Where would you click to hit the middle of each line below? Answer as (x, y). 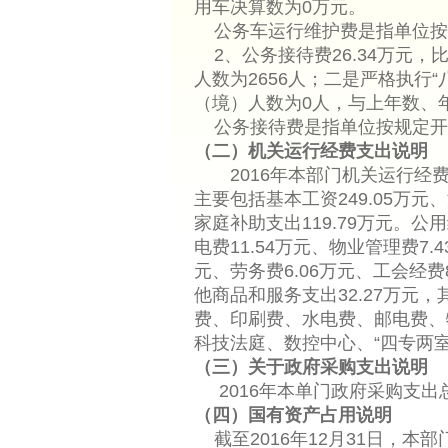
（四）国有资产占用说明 (292, 415)
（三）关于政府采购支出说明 (310, 367)
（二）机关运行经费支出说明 (310, 151)
